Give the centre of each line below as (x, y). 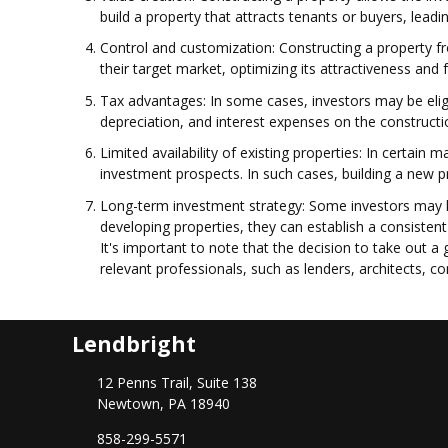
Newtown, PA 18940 (163, 404)
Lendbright (134, 344)
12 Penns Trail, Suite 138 (176, 383)
